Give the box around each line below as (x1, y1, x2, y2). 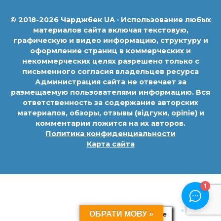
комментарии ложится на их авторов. (36, 119, 185, 128)
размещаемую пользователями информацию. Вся (11, 88, 210, 97)
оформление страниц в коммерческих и (30, 46, 191, 56)
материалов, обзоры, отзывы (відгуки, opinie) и (17, 109, 204, 118)
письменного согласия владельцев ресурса (22, 67, 199, 76)
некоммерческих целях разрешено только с (22, 57, 199, 66)
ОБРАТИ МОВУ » (89, 210, 153, 218)
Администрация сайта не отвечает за (35, 77, 186, 87)
